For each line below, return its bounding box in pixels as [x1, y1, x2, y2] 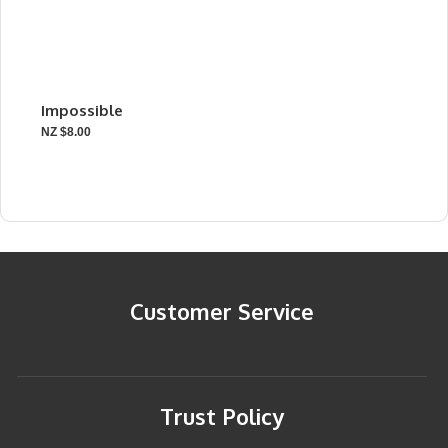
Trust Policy [159, 402, 284, 430]
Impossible [41, 101, 123, 120]
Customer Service [129, 297, 314, 325]
